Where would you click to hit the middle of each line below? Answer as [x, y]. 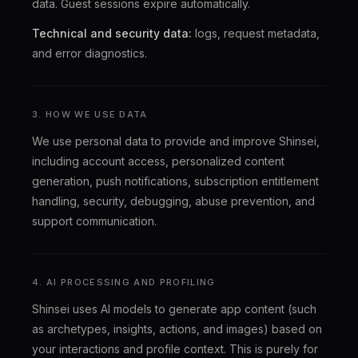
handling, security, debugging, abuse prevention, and [173, 201]
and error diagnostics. [89, 53]
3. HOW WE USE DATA [90, 114]
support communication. [94, 221]
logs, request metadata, [256, 33]
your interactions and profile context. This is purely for [175, 349]
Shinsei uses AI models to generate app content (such [174, 309]
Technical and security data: [112, 33]
